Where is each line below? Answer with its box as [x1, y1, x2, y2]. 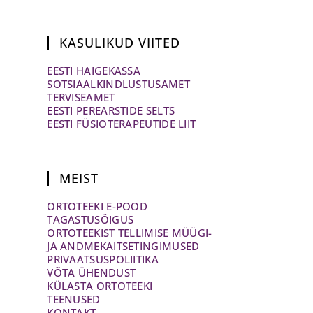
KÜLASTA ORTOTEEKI [47, 278, 153, 293]
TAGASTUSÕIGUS [47, 212, 134, 226]
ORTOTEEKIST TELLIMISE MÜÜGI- [47, 225, 212, 240]
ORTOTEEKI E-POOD [47, 198, 148, 213]
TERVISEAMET [47, 89, 115, 104]
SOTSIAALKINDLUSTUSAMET [47, 76, 190, 91]
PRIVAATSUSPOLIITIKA [47, 252, 159, 266]
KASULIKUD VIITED [59, 34, 181, 51]
